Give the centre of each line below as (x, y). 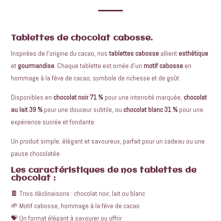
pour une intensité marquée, (144, 97)
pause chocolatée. (36, 153)
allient (169, 53)
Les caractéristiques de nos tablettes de (104, 170)
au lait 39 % (27, 109)
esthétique (194, 53)
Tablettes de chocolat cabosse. (82, 38)
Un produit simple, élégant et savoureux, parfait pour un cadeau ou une (108, 141)
